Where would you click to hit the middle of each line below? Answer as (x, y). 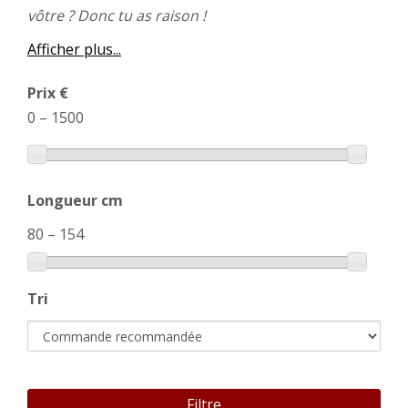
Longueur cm (75, 201)
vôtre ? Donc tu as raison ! (118, 15)
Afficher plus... (74, 49)
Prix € (48, 93)
